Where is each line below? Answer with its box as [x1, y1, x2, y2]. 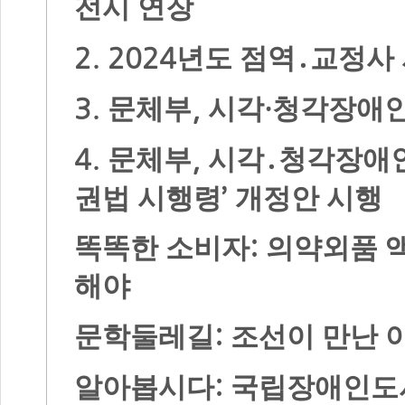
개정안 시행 [235, 182, 382, 214]
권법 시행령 [74, 182, 221, 214]
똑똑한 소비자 [74, 232, 250, 265]
